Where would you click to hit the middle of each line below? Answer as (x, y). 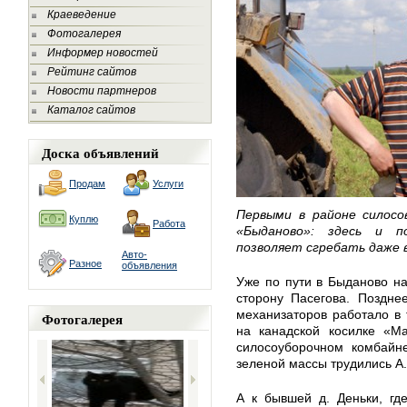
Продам (87, 184)
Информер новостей (103, 53)
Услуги (168, 184)
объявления (149, 265)
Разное (85, 263)
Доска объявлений (100, 153)
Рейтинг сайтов (92, 72)
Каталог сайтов (91, 110)
